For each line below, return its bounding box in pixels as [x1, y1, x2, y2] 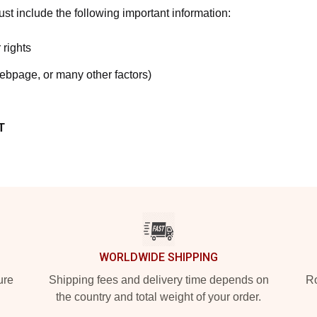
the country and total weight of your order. [56, 290, 261, 303]
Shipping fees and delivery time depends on [48, 273, 269, 286]
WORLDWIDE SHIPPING [99, 250, 218, 264]
